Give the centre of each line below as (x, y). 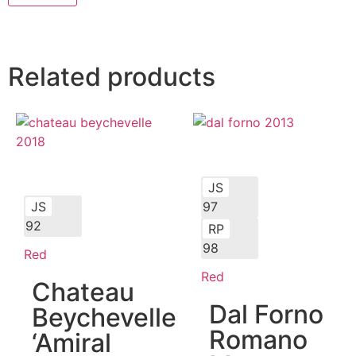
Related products (112, 76)
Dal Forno (266, 314)
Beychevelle (104, 317)
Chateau (83, 292)
